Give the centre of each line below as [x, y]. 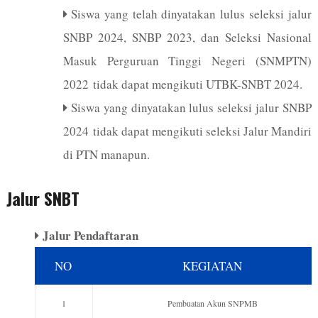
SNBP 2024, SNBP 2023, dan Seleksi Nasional [187, 37]
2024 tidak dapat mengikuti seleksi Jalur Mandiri [187, 131]
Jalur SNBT [43, 198]
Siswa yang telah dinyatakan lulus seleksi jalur [191, 13]
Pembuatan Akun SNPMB [213, 303]
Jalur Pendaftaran [90, 235]
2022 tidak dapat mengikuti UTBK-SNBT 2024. [182, 84]
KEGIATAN [213, 265]
